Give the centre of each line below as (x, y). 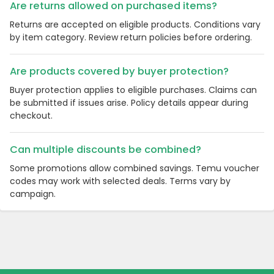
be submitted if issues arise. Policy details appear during (129, 103)
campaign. (33, 194)
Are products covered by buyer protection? (119, 72)
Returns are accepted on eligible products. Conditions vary (135, 25)
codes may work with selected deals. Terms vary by (120, 181)
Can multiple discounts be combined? (106, 150)
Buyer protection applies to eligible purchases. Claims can (133, 90)
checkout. (31, 116)
